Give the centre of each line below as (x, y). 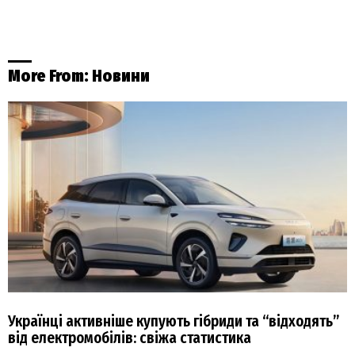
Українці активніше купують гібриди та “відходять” (174, 321)
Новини (121, 76)
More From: (50, 76)
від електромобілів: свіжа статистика (130, 338)
